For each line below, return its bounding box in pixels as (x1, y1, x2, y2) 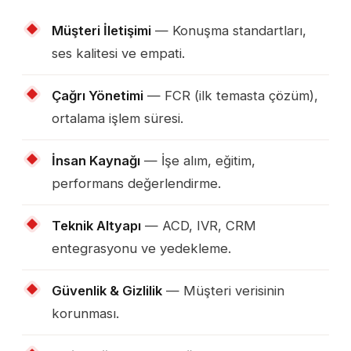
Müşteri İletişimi (52, 22, 151, 38)
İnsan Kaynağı (52, 152, 140, 168)
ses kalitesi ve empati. (52, 45, 185, 61)
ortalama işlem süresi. (52, 110, 183, 126)
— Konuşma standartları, (151, 22, 306, 38)
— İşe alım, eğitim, (140, 152, 255, 168)
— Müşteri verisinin (162, 282, 284, 299)
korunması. (52, 305, 119, 321)
